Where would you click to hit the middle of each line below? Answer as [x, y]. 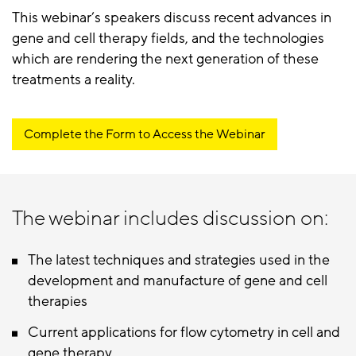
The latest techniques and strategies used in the [179, 260]
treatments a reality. [74, 80]
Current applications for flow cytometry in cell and [184, 333]
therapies [58, 302]
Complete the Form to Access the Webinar [145, 135]
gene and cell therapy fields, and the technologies [168, 39]
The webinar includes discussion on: [170, 219]
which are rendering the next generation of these [165, 59]
